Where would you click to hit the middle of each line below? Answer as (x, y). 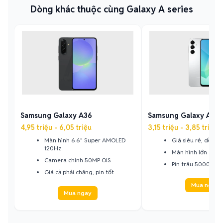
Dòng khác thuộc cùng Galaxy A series (111, 9)
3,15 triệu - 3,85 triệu (183, 127)
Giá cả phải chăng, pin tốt (79, 172)
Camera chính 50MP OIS (78, 160)
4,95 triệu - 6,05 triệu (56, 127)
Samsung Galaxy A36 (56, 115)
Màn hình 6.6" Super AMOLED (85, 140)
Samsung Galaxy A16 (183, 115)
